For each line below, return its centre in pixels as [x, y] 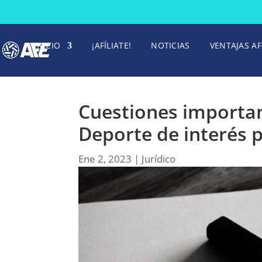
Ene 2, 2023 [105, 158]
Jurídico [159, 158]
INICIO [47, 45]
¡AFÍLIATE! [112, 45]
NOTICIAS [170, 45]
